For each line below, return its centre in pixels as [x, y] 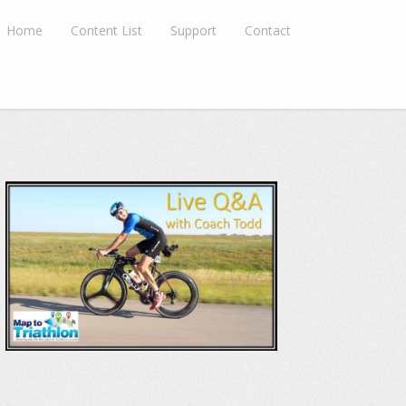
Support [193, 30]
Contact [267, 30]
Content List [107, 30]
